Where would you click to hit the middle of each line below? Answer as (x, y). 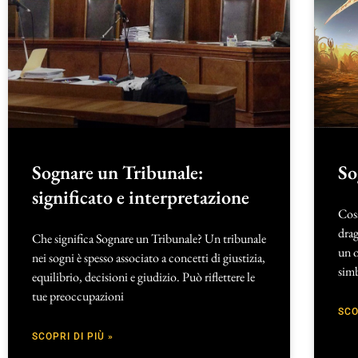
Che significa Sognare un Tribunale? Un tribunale (149, 239)
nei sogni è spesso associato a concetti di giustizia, (149, 258)
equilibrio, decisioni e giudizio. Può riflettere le (143, 277)
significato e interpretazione (141, 197)
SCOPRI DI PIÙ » (73, 337)
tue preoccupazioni (78, 296)
